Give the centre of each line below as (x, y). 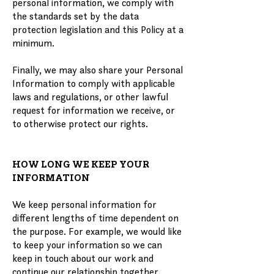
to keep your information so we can (87, 245)
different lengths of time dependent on (95, 218)
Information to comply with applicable (94, 83)
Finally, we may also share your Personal (98, 70)
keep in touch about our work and (83, 258)
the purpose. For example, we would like (97, 231)
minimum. (33, 43)
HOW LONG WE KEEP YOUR (81, 164)
